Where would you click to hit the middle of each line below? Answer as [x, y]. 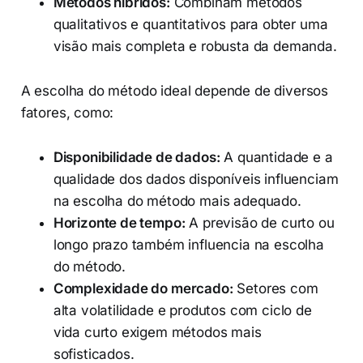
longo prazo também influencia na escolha [188, 245]
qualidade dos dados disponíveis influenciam [196, 179]
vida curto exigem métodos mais [157, 333]
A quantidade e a [276, 158]
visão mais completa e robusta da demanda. [195, 47]
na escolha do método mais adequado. [177, 201]
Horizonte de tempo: [119, 223]
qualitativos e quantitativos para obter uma [190, 25]
